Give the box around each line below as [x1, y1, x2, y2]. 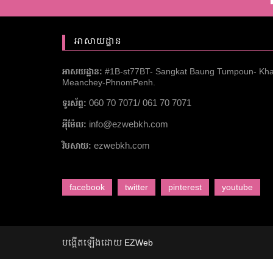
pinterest [168, 182, 202, 192]
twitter [125, 182, 148, 192]
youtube [222, 182, 253, 192]
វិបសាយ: [62, 141, 94, 151]
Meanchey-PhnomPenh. [62, 77, 155, 87]
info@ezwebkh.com [89, 119, 168, 129]
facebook [69, 182, 105, 192]
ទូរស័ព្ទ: [62, 98, 89, 108]
